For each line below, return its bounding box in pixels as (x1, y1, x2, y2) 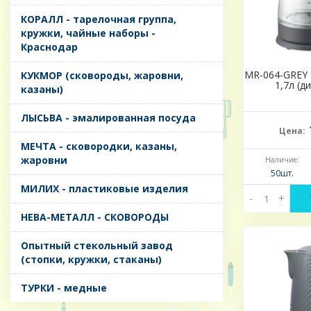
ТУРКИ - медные (21, 281, 107, 295)
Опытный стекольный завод (21, 239, 173, 253)
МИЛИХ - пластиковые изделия (21, 182, 188, 196)
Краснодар (21, 40, 78, 54)
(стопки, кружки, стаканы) (21, 253, 162, 267)
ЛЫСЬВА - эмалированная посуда (21, 111, 196, 125)
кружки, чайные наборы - (21, 26, 155, 40)
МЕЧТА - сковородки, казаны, (21, 140, 177, 153)
